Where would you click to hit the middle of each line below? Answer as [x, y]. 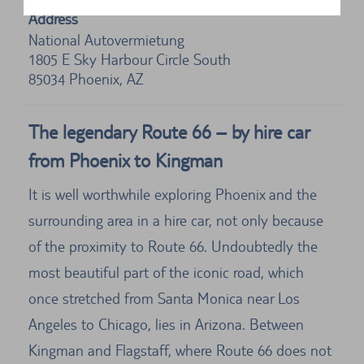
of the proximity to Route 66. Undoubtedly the [173, 247]
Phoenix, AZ [106, 79]
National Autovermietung [106, 40]
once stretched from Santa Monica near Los [164, 299]
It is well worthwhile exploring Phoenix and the [173, 195]
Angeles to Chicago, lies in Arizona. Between [166, 325]
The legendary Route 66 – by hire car [169, 132]
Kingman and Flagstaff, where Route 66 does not [180, 351]
